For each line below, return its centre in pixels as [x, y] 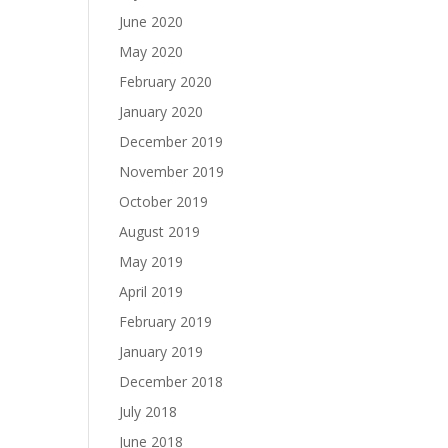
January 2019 [161, 351]
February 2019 [166, 321]
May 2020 [151, 51]
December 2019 [171, 141]
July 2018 [148, 411]
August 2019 [160, 231]
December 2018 [171, 381]
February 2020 [166, 81]
